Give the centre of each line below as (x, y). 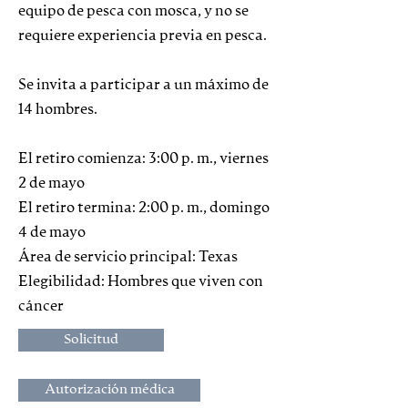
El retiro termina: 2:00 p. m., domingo (144, 208)
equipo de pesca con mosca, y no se (133, 11)
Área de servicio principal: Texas (128, 257)
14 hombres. (58, 110)
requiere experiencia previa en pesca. (143, 36)
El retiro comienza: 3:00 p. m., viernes (143, 159)
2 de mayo (51, 184)
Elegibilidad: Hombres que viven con (141, 282)
